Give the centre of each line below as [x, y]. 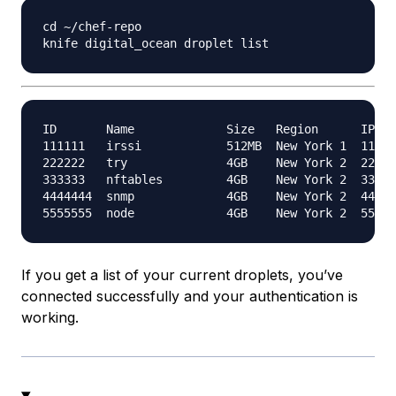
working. [50, 318]
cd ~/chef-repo [92, 27]
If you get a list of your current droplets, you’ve [182, 275]
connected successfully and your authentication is [190, 297]
